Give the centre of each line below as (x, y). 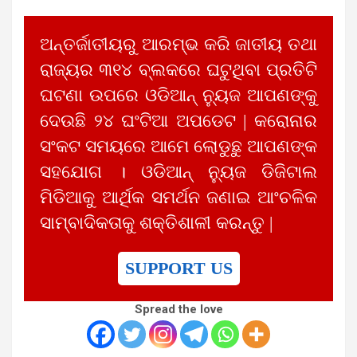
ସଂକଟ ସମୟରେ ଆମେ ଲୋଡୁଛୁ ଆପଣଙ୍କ (178, 146)
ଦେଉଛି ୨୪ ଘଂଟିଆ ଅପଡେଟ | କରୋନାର (178, 121)
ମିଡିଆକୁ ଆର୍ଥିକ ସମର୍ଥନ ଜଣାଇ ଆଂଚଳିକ (178, 197)
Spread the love (178, 309)
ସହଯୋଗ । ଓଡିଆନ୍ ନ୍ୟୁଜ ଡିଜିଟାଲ (178, 172)
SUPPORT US (178, 268)
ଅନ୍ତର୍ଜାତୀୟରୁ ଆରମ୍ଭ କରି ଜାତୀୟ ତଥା (178, 44)
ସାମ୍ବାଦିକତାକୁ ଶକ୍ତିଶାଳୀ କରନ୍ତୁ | (156, 223)
